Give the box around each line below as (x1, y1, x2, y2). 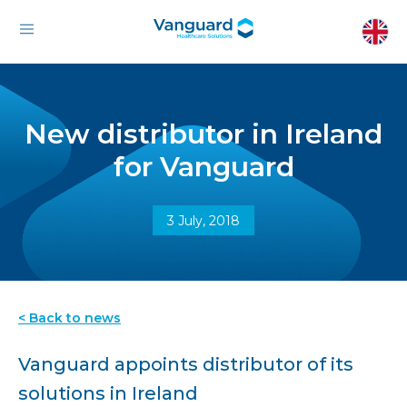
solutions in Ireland (18, 382, 198, 404)
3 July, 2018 (167, 213, 240, 229)
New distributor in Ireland (25, 117, 382, 151)
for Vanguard (113, 150, 294, 184)
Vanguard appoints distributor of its (18, 353, 353, 375)
